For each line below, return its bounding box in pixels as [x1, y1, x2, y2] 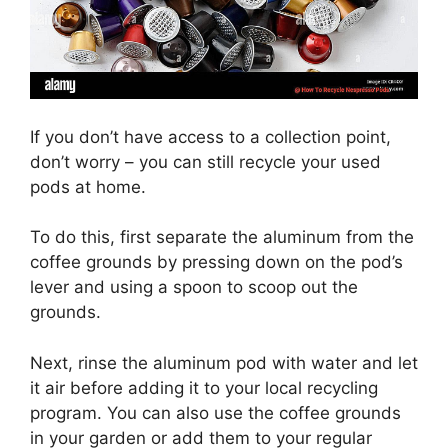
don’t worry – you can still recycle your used [30, 151, 381, 172]
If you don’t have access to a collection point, [30, 126, 391, 147]
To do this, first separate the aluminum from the [30, 227, 414, 248]
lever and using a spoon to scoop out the [30, 277, 358, 298]
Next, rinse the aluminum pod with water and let [30, 352, 418, 373]
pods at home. [30, 176, 146, 197]
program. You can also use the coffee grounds [30, 402, 401, 423]
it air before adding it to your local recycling [30, 377, 378, 398]
